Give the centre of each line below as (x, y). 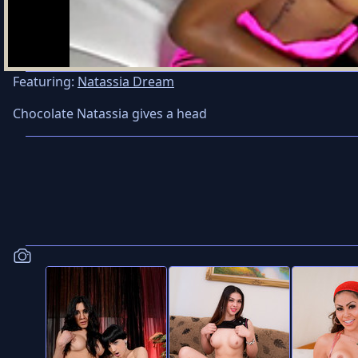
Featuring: (45, 82)
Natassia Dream (126, 82)
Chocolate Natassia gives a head (110, 114)
